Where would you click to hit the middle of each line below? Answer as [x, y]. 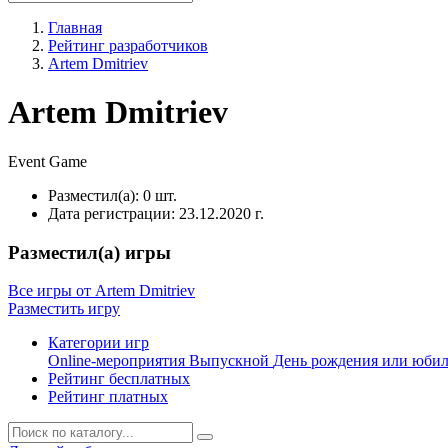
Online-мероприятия [118, 361]
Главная [75, 27]
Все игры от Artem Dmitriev [101, 291]
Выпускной [231, 361]
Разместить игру [64, 309]
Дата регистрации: [113, 213]
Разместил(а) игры [89, 252]
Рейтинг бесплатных [119, 379]
